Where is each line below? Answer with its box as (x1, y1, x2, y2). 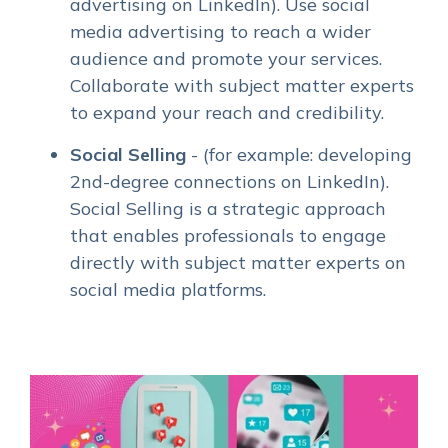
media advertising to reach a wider (70, 20, 371, 44)
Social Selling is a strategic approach (70, 197, 386, 221)
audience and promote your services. (70, 47, 382, 71)
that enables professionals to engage (70, 224, 386, 248)
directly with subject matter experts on (70, 251, 406, 275)
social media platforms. (70, 278, 266, 302)
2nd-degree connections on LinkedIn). (70, 170, 389, 194)
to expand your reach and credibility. (70, 101, 384, 125)
